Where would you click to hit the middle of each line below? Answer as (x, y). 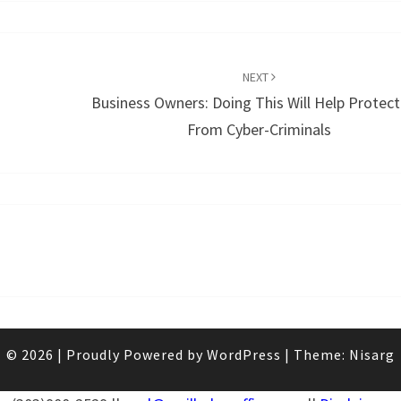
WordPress (244, 355)
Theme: (321, 355)
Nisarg (372, 355)
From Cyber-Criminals (260, 130)
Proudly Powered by (137, 355)
